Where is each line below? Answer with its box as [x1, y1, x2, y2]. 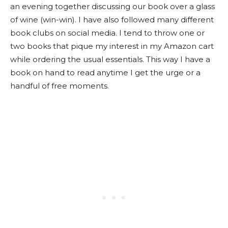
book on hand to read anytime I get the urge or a [10, 68, 201, 77]
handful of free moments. [10, 81, 109, 91]
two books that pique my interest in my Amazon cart [10, 41, 214, 51]
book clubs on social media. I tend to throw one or [10, 28, 205, 38]
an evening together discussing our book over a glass [10, 2, 215, 11]
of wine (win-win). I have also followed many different [10, 15, 214, 24]
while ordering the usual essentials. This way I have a [10, 54, 210, 64]
